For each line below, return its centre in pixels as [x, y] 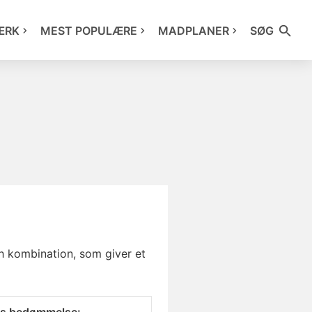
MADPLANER [194, 31]
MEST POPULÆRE [89, 31]
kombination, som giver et [75, 253]
